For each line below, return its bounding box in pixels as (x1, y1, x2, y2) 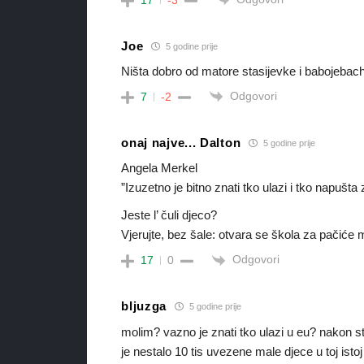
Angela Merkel (121, 161, 198, 175)
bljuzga (121, 299, 167, 314)
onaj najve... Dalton (121, 135, 241, 149)
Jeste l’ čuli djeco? (121, 208, 218, 223)
